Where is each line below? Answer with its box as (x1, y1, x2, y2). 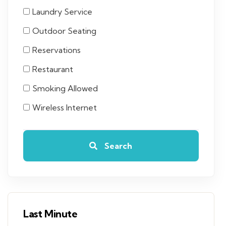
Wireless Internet (32, 102, 97, 112)
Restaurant (32, 64, 73, 74)
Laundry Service (32, 7, 92, 17)
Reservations (32, 45, 81, 55)
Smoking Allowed (32, 83, 98, 93)
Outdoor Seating (32, 26, 96, 36)
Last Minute (23, 207, 78, 220)
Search (102, 141, 133, 151)
